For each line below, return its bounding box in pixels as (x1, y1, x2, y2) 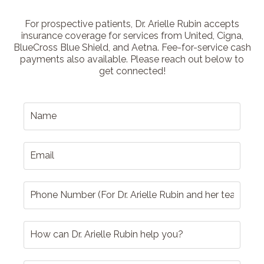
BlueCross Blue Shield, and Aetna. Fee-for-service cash (13, 41, 251, 53)
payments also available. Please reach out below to (20, 53, 244, 65)
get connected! (98, 65, 166, 77)
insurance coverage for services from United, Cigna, (21, 29, 243, 41)
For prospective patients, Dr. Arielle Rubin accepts (25, 18, 239, 29)
